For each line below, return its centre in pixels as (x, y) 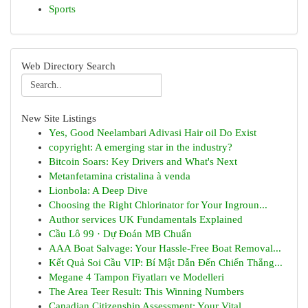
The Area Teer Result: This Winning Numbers (146, 291)
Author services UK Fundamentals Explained (146, 219)
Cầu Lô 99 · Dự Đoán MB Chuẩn (120, 234)
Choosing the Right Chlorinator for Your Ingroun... (158, 205)
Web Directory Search (68, 66)
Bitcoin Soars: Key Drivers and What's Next (143, 162)
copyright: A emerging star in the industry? (141, 147)
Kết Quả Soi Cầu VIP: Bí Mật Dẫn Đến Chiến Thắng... (166, 263)
